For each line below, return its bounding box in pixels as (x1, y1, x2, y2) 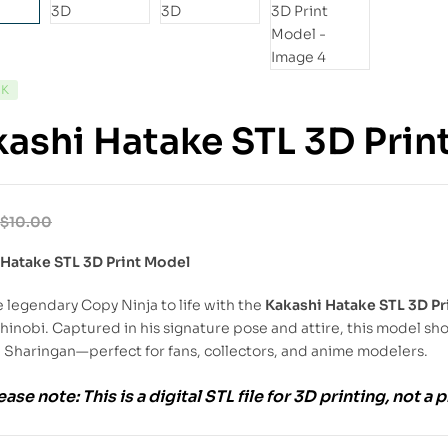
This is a (79, 385, 148, 407)
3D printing (293, 385, 385, 407)
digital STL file (148, 385, 263, 407)
